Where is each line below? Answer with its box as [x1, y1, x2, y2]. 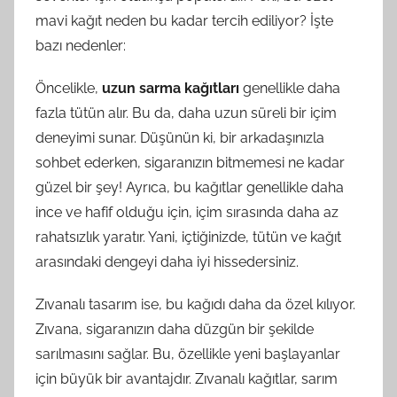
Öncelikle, [35, 79, 102, 97]
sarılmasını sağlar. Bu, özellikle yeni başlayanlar [35, 345, 340, 362]
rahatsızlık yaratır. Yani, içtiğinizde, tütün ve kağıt [35, 228, 341, 245]
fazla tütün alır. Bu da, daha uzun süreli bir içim [35, 104, 337, 121]
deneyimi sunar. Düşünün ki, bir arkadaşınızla [35, 128, 324, 146]
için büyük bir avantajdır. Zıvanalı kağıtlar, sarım [35, 370, 338, 387]
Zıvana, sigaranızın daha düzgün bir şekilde [35, 320, 314, 338]
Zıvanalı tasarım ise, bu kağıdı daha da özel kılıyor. [35, 295, 355, 313]
